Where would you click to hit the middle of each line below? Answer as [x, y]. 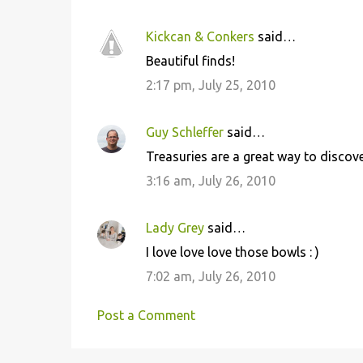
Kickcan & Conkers [200, 36]
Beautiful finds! [190, 61]
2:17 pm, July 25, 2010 [210, 85]
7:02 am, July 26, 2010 [210, 276]
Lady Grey [175, 228]
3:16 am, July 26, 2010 [210, 181]
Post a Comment [146, 315]
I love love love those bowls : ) [232, 252]
